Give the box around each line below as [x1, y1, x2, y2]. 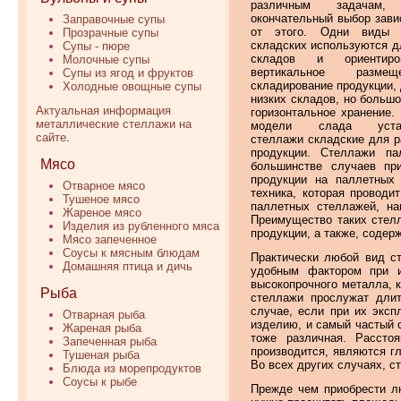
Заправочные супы [63, 13, 165, 26]
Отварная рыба [63, 308, 145, 321]
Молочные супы [63, 53, 149, 66]
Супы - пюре [63, 39, 130, 53]
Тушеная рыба [63, 348, 140, 362]
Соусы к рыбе [63, 375, 137, 388]
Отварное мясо [63, 179, 145, 192]
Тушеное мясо [63, 192, 140, 206]
